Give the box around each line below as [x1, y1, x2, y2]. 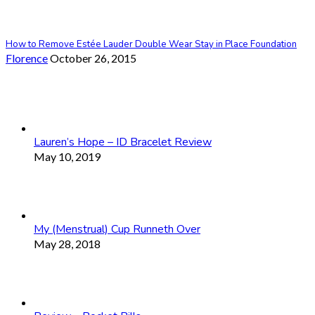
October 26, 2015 [50, 51, 136, 65]
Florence [6, 51, 48, 65]
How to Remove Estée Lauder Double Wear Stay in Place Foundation [6, 38, 297, 51]
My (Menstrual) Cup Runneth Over [34, 221, 200, 238]
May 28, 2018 [34, 237, 101, 251]
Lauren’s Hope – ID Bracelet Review [34, 134, 212, 150]
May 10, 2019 [34, 150, 101, 164]
